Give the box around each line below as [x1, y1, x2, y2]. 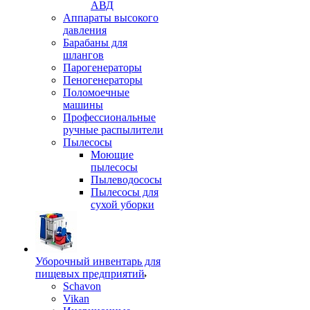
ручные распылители [63, 124, 163, 136]
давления [63, 24, 107, 36]
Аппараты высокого [63, 12, 158, 24]
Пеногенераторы [63, 74, 143, 86]
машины [63, 99, 103, 111]
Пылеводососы [91, 174, 162, 185]
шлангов [63, 49, 104, 61]
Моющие [91, 149, 134, 161]
